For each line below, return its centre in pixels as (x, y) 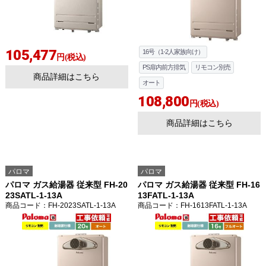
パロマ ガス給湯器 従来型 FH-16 (199, 185)
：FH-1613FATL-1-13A (210, 206)
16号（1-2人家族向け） (173, 52)
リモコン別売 (213, 67)
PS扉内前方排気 (164, 67)
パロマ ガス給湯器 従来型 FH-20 (66, 185)
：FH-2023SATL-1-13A (78, 206)
